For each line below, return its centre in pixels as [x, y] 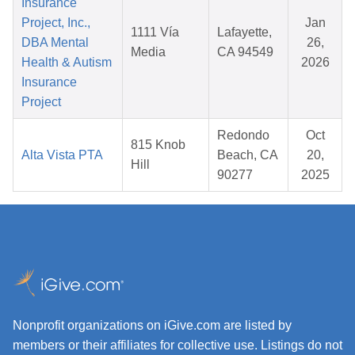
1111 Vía [155, 32]
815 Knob [158, 145]
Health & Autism [67, 63]
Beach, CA [248, 155]
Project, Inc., [56, 23]
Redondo [243, 136]
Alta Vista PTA [62, 155]
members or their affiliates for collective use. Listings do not [177, 345]
